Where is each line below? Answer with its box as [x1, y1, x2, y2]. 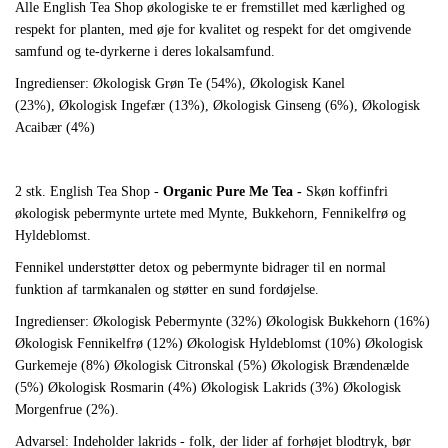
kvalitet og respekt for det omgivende [195, 22, 411, 38]
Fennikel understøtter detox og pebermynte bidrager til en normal [15, 260, 386, 276]
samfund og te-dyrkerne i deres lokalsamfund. [15, 44, 279, 60]
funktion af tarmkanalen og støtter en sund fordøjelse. [15, 282, 319, 298]
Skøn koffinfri [306, 184, 388, 200]
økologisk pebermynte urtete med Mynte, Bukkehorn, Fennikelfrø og [15, 206, 406, 222]
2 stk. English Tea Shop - [15, 184, 163, 200]
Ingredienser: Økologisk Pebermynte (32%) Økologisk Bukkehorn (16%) [15, 314, 430, 330]
